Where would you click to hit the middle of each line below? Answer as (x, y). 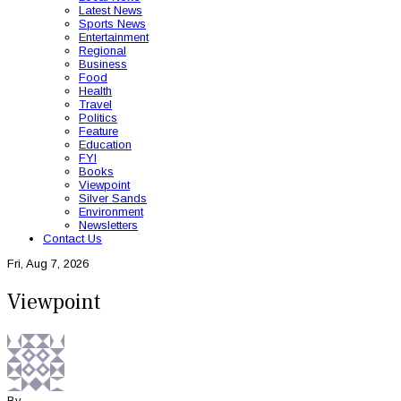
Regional (102, 51)
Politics (98, 118)
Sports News (112, 24)
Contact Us (73, 239)
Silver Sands (113, 198)
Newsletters (108, 225)
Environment (111, 212)
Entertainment (114, 37)
